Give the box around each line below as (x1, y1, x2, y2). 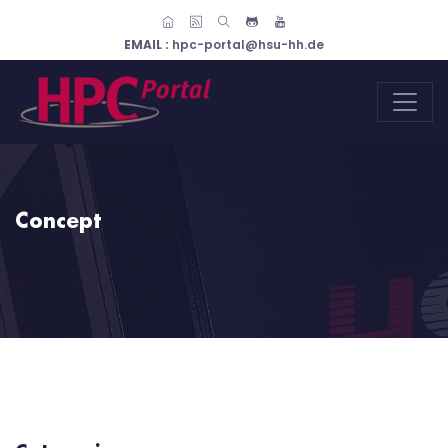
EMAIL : (124, 36, 172, 53)
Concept (15, 211, 101, 233)
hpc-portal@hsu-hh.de (172, 36, 324, 53)
